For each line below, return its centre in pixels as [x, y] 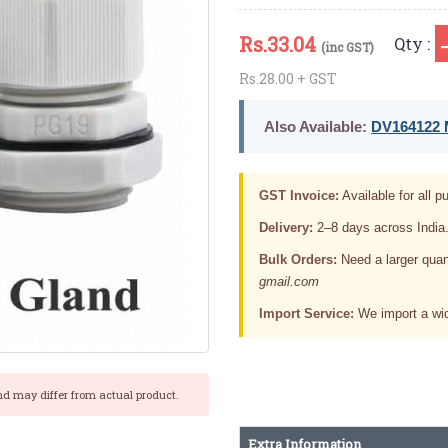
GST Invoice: [298, 195]
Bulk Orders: [297, 259]
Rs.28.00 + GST [287, 78]
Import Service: [306, 313]
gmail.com [288, 281]
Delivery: [285, 227]
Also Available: [315, 126]
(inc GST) [347, 46]
